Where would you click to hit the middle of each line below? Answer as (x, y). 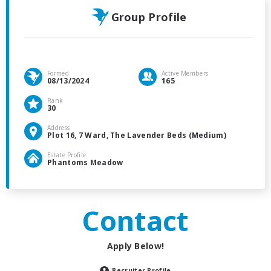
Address (59, 127)
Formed (58, 73)
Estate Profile (67, 155)
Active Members (185, 73)
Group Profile (149, 17)
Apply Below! (135, 246)
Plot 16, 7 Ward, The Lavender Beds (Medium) (137, 135)
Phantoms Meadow (85, 162)
